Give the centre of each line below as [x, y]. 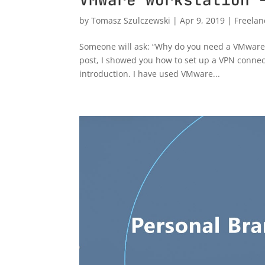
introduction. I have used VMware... [150, 73]
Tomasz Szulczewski [131, 20]
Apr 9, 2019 [203, 20]
